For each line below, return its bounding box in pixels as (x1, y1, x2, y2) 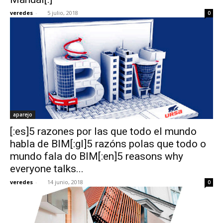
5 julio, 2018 (47, 8, 78, 16)
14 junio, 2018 (47, 178, 83, 186)
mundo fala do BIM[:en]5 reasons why (10, 150, 183, 162)
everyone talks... (10, 162, 84, 175)
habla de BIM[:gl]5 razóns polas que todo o (10, 137, 206, 150)
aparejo (13, 111, 32, 118)
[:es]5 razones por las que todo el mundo (10, 125, 197, 137)
